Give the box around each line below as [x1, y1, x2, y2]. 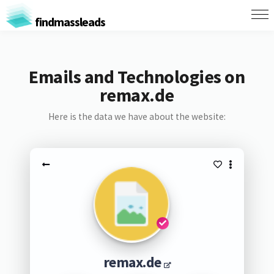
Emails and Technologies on [29, 65, 245, 88]
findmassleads [32, 13, 105, 29]
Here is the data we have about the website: [48, 111, 226, 122]
